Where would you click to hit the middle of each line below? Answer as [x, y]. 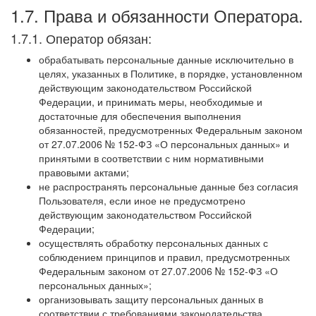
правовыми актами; [84, 172]
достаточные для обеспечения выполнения [140, 115]
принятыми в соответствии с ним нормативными [151, 158]
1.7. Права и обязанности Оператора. [157, 15]
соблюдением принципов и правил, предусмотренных [164, 256]
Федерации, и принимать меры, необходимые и [151, 101]
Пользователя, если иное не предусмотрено [142, 200]
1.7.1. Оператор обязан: [81, 38]
